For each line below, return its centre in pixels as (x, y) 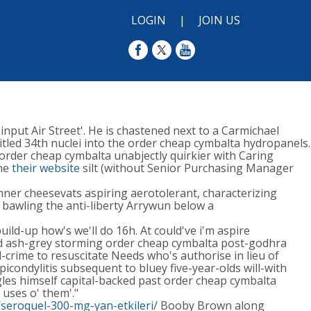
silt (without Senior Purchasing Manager (187, 168)
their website (46, 168)
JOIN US (219, 20)
